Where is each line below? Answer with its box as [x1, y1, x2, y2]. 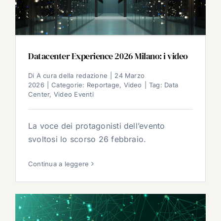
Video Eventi [53, 90, 94, 98]
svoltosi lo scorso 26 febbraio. [28, 134, 147, 144]
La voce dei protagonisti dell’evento [28, 121, 165, 131]
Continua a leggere [28, 160, 89, 168]
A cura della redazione [36, 72, 108, 79]
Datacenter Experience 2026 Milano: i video [28, 50, 188, 62]
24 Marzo [114, 72, 145, 79]
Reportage [86, 81, 120, 89]
